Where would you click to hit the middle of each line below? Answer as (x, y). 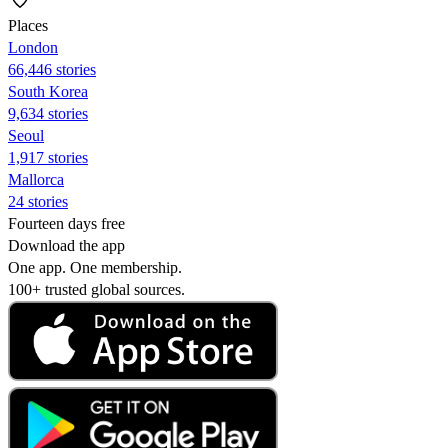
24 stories (38, 201)
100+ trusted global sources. (96, 289)
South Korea (48, 91)
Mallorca (36, 179)
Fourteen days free (66, 223)
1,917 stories (48, 157)
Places (28, 25)
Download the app (66, 245)
